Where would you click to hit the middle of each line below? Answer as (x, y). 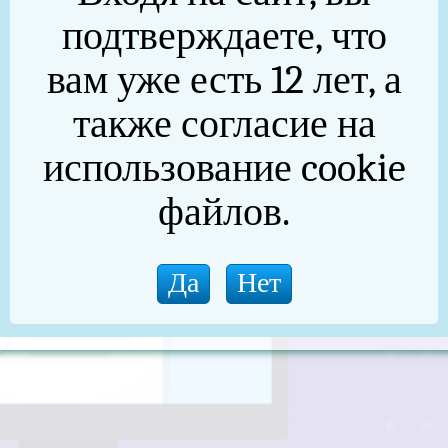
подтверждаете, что (224, 36)
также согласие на (224, 124)
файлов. (224, 212)
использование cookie (224, 168)
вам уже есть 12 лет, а (224, 80)
